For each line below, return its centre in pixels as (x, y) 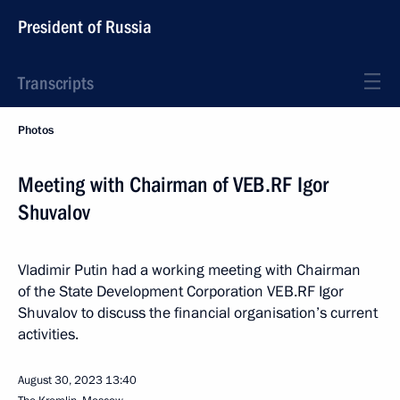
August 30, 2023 (60, 380)
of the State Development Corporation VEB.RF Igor (181, 292)
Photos (36, 130)
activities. (50, 334)
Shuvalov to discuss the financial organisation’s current (198, 313)
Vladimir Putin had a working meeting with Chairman (189, 270)
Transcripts (56, 83)
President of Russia (85, 27)
